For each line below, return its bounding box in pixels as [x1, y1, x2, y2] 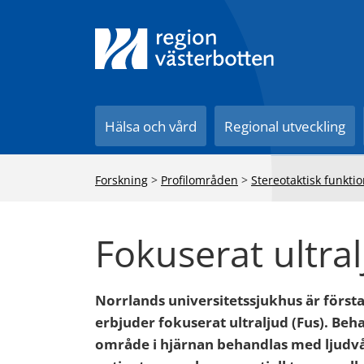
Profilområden [161, 172, 238, 188]
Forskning [95, 172, 148, 188]
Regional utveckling [224, 117, 346, 136]
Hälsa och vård [105, 117, 197, 136]
